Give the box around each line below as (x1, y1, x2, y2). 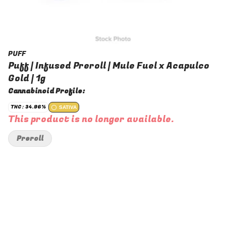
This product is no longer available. (8, 112, 174, 126)
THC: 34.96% (11, 103, 46, 110)
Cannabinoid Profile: (8, 86, 85, 96)
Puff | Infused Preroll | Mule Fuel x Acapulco (8, 59, 209, 73)
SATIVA (59, 104, 77, 110)
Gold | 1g (8, 72, 45, 85)
